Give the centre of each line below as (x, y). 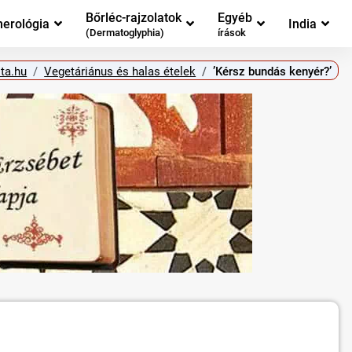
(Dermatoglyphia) (125, 33)
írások (232, 33)
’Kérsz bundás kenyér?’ (273, 71)
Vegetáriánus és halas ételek (120, 71)
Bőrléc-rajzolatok (134, 17)
